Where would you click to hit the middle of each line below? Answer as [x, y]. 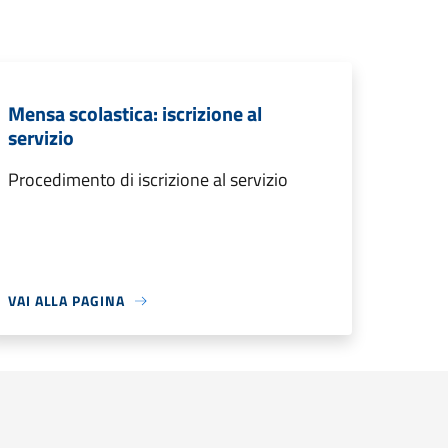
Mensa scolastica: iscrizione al [135, 113]
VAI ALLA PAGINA [66, 300]
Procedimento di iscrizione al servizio [148, 179]
